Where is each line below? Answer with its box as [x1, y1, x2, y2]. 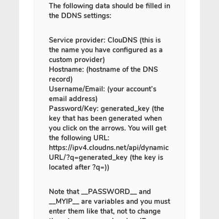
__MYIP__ [49, 197, 79, 206]
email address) [49, 94, 98, 104]
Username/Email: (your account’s [49, 84, 156, 94]
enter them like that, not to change [49, 206, 161, 216]
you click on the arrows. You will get [49, 123, 166, 133]
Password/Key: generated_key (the [49, 104, 164, 113]
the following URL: [49, 133, 109, 143]
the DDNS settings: [49, 11, 111, 21]
